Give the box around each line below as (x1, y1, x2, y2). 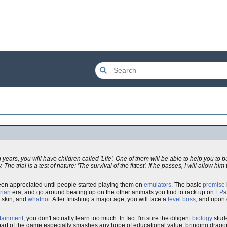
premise (203, 181, 225, 188)
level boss (168, 196, 196, 203)
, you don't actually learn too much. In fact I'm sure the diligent (23, 215, 192, 222)
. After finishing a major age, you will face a (50, 196, 168, 203)
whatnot (28, 196, 50, 203)
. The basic (171, 181, 203, 188)
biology (192, 215, 212, 222)
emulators (144, 181, 171, 188)
